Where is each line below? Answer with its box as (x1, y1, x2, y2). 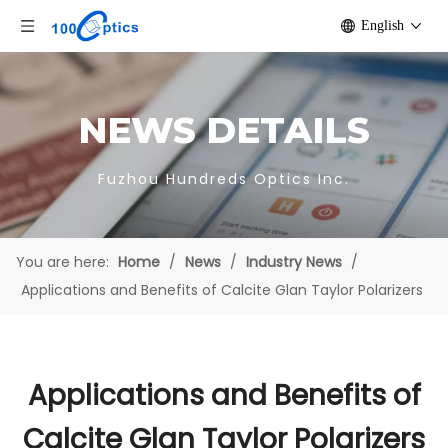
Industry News (246, 252, 342, 272)
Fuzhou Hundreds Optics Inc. (98, 169, 350, 189)
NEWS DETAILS (78, 108, 370, 152)
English (361, 18, 404, 33)
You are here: (16, 252, 109, 272)
